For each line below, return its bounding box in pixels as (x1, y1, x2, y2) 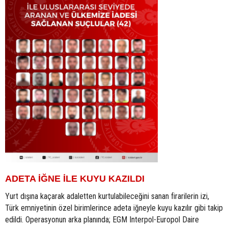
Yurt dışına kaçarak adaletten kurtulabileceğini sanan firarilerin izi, (5, 191, 209, 202)
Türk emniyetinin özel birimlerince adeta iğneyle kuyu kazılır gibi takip (5, 203, 223, 213)
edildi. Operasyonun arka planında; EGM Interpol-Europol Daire (5, 215, 199, 225)
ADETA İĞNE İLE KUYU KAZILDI (5, 174, 147, 184)
